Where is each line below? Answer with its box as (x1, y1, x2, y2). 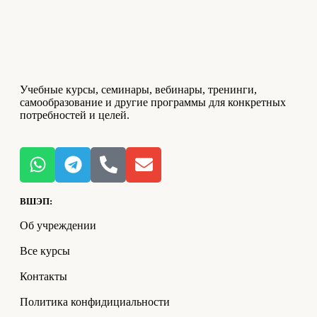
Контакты (20, 270, 67, 282)
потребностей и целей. (20, 108, 129, 121)
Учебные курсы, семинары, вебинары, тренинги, (20, 83, 257, 96)
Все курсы (20, 244, 70, 257)
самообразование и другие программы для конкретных (20, 96, 286, 108)
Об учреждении (20, 219, 96, 231)
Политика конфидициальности (20, 295, 170, 308)
